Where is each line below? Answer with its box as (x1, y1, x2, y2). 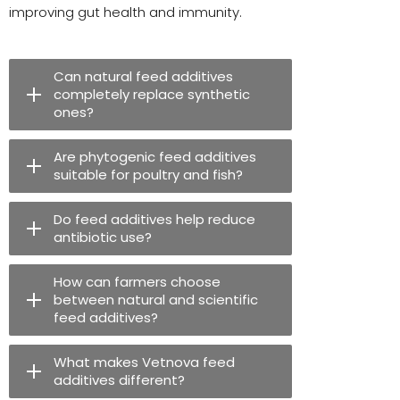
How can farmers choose (54, 271, 221, 291)
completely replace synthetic (54, 84, 250, 104)
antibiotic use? (54, 227, 152, 246)
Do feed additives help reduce (54, 209, 255, 229)
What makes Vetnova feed (54, 352, 235, 371)
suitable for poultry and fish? (54, 164, 243, 184)
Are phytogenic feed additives (54, 146, 256, 166)
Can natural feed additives (54, 66, 233, 86)
